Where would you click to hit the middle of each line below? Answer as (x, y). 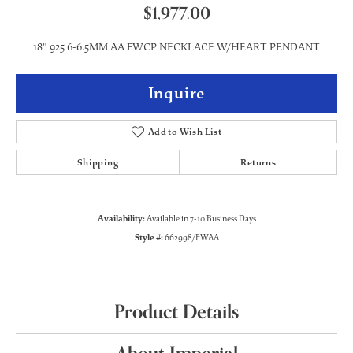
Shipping (97, 162)
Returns (258, 162)
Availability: (121, 219)
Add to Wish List (185, 132)
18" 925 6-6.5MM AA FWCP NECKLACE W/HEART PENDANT (176, 47)
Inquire (176, 93)
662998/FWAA (191, 238)
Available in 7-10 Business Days (201, 219)
